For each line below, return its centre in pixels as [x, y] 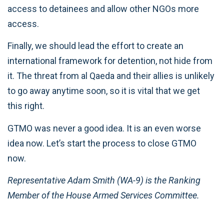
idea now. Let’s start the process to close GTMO [102, 143]
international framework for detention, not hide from [110, 61]
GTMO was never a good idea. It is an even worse [104, 128]
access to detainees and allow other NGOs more [103, 8]
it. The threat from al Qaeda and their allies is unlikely [111, 76]
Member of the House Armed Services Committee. [103, 195]
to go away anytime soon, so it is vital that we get [104, 91]
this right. [26, 106]
